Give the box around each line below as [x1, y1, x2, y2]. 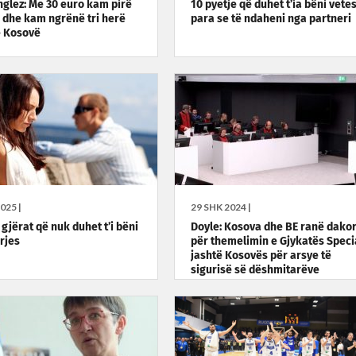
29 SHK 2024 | [190, 201, 251, 214]
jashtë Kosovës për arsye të [190, 250, 331, 262]
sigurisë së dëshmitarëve [190, 265, 319, 277]
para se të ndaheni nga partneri [190, 14, 351, 25]
